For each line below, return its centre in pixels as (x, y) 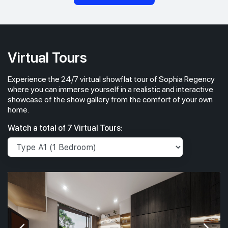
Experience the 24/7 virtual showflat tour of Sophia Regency (111, 79)
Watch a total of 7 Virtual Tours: (65, 128)
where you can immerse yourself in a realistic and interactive (110, 89)
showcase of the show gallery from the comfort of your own (110, 99)
